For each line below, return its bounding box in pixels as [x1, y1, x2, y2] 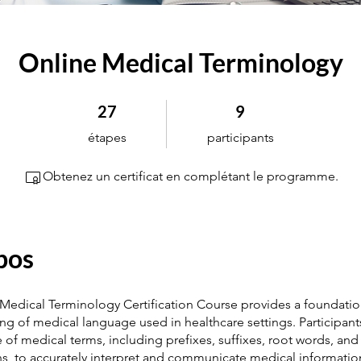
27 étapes [87, 100, 126, 109]
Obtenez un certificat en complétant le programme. [42, 168, 338, 184]
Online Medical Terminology [18, 47, 343, 78]
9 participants [206, 100, 257, 109]
